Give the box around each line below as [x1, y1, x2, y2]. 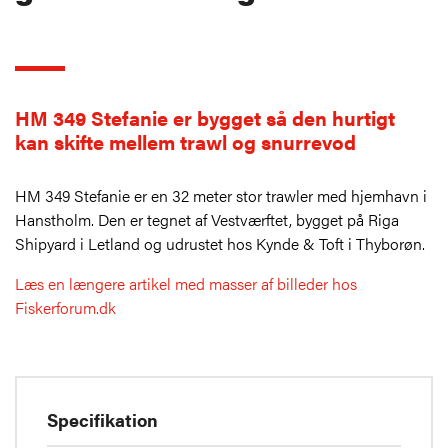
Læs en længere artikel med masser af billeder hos [15, 272, 357, 296]
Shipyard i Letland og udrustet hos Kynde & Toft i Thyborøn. [15, 232, 425, 256]
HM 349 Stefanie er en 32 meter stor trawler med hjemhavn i [15, 184, 427, 208]
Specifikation [47, 407, 158, 433]
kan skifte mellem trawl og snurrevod [15, 127, 356, 157]
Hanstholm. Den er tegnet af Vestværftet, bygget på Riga [15, 208, 399, 232]
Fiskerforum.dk [15, 296, 116, 320]
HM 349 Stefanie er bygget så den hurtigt [15, 103, 395, 133]
